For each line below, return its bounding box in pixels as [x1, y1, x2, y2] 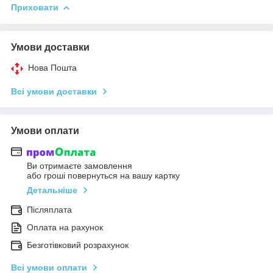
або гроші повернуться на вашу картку [27, 171, 180, 181]
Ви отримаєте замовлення [27, 161, 132, 171]
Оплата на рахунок [27, 222, 103, 233]
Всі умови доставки [11, 86, 97, 96]
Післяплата [27, 205, 72, 215]
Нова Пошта [28, 62, 77, 73]
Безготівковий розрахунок [27, 240, 129, 250]
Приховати [11, 2, 58, 12]
